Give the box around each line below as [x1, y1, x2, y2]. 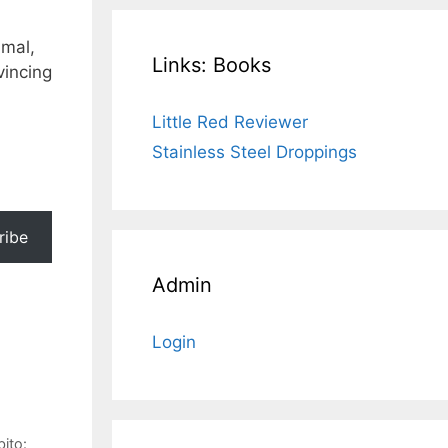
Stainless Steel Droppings [152, 142, 357, 162]
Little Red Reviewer [152, 112, 308, 132]
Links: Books [152, 53, 271, 77]
